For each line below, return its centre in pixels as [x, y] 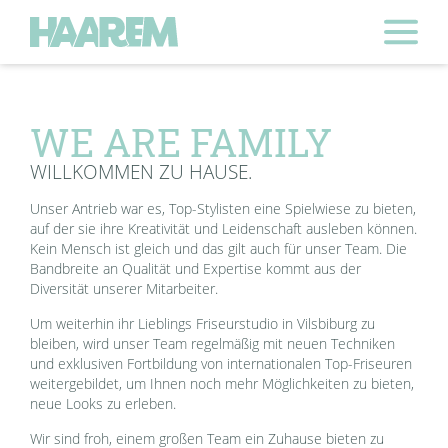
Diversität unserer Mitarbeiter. [124, 289]
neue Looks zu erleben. [103, 404]
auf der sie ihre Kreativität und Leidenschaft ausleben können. [224, 229]
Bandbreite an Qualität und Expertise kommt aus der [196, 269]
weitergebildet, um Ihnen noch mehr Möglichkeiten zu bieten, [222, 384]
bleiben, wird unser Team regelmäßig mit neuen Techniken [213, 344]
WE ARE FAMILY [181, 143]
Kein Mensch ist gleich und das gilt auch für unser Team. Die [219, 249]
